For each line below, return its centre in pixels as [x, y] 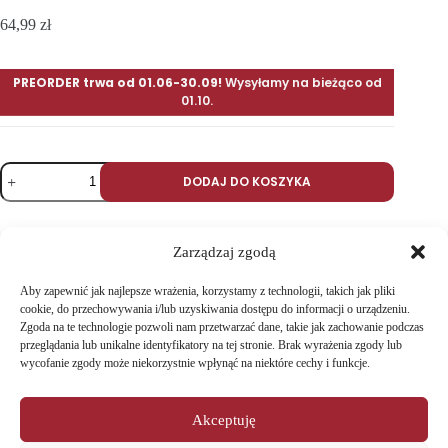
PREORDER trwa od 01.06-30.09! [117, 82]
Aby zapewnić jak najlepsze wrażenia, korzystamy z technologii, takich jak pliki [207, 291]
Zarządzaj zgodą [224, 251]
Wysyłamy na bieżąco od [301, 82]
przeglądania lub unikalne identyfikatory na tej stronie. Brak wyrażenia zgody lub [211, 345]
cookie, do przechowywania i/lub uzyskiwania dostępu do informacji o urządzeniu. [215, 309]
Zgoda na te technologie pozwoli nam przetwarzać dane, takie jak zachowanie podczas [222, 327]
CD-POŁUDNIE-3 [88, 280]
